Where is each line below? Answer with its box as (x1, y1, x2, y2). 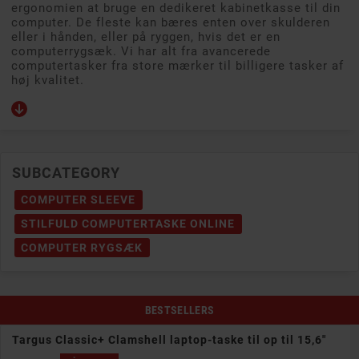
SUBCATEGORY (12, 164, 120, 182)
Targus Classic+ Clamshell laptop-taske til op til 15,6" (12, 333, 326, 347)
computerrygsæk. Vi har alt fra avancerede (11, 44, 271, 59)
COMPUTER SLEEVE (21, 193, 136, 207)
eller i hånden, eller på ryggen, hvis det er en (11, 30, 280, 45)
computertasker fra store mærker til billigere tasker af (11, 58, 344, 74)
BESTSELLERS (144, 304, 215, 317)
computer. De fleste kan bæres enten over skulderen (11, 15, 330, 30)
